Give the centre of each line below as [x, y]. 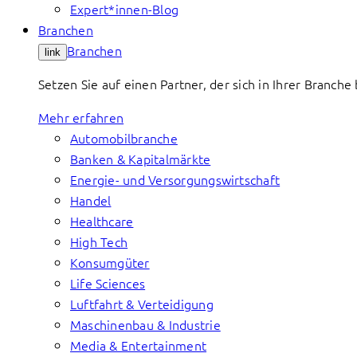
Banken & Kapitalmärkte [141, 159]
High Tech [99, 241]
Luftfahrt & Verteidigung [142, 304]
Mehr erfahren [81, 117]
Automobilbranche [124, 138]
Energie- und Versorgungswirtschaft [175, 179]
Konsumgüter [110, 262]
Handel [91, 200]
